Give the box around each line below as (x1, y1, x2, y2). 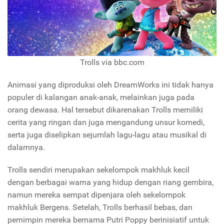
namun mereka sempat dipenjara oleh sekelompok (7, 189, 185, 199)
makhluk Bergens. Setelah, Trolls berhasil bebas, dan (7, 202, 192, 212)
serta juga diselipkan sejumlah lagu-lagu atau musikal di (7, 129, 206, 139)
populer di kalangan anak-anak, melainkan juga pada (7, 92, 194, 102)
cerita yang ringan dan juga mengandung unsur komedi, (7, 117, 204, 127)
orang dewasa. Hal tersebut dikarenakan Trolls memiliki (7, 104, 203, 114)
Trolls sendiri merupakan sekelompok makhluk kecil (7, 164, 189, 174)
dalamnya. (7, 142, 45, 152)
